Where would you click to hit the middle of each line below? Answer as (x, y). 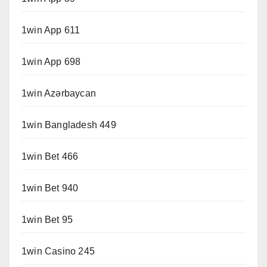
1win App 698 (51, 62)
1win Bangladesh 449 (69, 125)
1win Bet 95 (47, 220)
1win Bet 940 (50, 188)
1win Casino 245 (58, 252)
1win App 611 (51, 30)
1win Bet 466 (50, 157)
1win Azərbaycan (59, 94)
